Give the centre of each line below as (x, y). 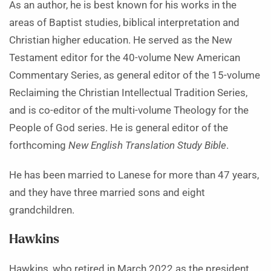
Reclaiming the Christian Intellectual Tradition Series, (128, 93)
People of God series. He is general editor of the (119, 128)
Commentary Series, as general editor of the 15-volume (135, 76)
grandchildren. (42, 211)
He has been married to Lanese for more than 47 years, (134, 175)
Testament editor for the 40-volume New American (125, 58)
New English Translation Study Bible (147, 146)
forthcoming (39, 146)
